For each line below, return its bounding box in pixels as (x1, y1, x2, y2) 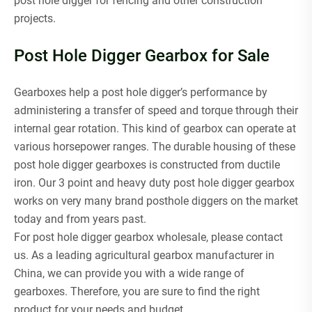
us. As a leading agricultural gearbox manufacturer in (14, 248, 274, 262)
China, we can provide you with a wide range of (14, 266, 244, 280)
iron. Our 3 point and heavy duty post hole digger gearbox (14, 175, 295, 189)
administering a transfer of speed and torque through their (14, 103, 298, 117)
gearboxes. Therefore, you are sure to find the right (14, 284, 260, 298)
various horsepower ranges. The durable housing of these (14, 139, 295, 153)
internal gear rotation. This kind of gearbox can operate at (14, 121, 296, 135)
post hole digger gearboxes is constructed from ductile (14, 157, 280, 171)
